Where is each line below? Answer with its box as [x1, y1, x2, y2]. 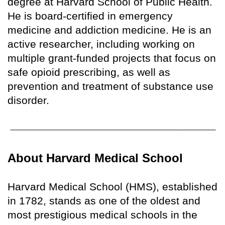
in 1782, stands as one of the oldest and [8, 195, 200, 207]
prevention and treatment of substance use [8, 80, 213, 92]
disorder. [8, 94, 49, 106]
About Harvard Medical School [8, 151, 183, 165]
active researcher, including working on [8, 38, 195, 50]
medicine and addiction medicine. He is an [8, 24, 211, 36]
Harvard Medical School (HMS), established [8, 181, 217, 193]
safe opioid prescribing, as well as [8, 66, 170, 78]
